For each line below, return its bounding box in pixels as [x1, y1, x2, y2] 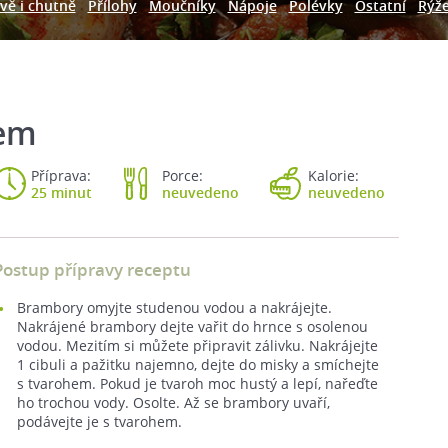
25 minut [31, 183, 92, 202]
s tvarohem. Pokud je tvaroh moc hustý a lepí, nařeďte [17, 374, 378, 393]
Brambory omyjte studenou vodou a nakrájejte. [17, 298, 332, 317]
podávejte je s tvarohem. [17, 412, 182, 431]
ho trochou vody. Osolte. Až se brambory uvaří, [17, 393, 330, 412]
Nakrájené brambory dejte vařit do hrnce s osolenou [17, 317, 368, 336]
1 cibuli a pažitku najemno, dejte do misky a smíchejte [17, 355, 379, 374]
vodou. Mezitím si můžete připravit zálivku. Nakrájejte [17, 336, 378, 355]
